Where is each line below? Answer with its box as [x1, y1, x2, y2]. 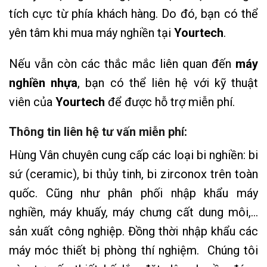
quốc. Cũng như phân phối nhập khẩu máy [9, 185, 258, 200]
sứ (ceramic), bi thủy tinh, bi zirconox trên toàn [9, 166, 258, 181]
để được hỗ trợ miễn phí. [105, 95, 235, 110]
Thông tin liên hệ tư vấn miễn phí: [9, 125, 187, 139]
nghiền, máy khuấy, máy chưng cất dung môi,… [9, 204, 258, 219]
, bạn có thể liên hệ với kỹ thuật [77, 76, 259, 91]
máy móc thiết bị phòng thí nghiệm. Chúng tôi [9, 243, 258, 257]
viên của [9, 95, 55, 110]
